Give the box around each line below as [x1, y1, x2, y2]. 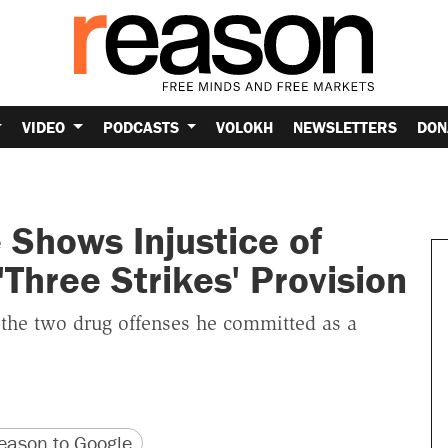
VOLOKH [216, 116, 274, 137]
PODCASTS [102, 116, 183, 137]
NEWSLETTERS [293, 116, 398, 137]
